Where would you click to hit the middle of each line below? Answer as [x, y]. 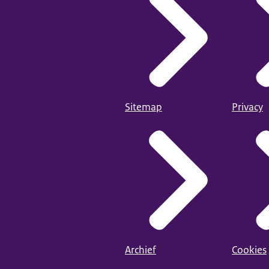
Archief [141, 249]
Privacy [247, 107]
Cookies [249, 249]
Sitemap [144, 107]
